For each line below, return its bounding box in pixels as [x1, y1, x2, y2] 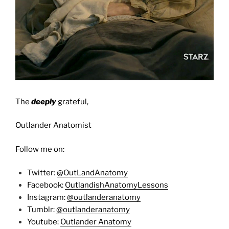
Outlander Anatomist [15, 121, 91, 130]
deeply [30, 97, 56, 106]
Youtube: [27, 217, 60, 227]
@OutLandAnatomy [56, 168, 128, 178]
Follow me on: [15, 144, 64, 154]
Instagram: [27, 193, 67, 202]
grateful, [56, 97, 88, 106]
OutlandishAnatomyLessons [64, 180, 168, 190]
